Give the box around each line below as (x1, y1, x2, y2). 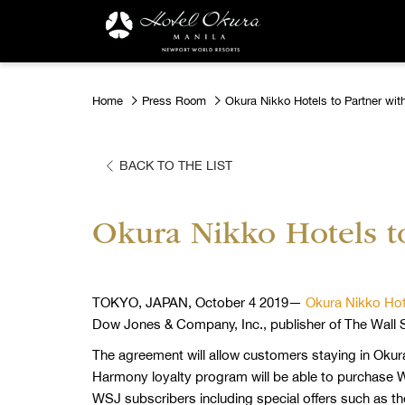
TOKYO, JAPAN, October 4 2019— (92, 295, 306, 311)
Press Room (142, 94, 206, 108)
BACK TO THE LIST (119, 158, 232, 174)
